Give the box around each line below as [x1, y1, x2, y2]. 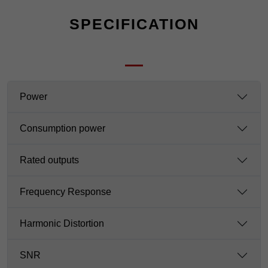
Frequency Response [20, 187, 111, 197]
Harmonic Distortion [20, 218, 104, 229]
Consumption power [20, 123, 105, 134]
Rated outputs [20, 155, 79, 166]
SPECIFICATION [69, 15, 199, 32]
